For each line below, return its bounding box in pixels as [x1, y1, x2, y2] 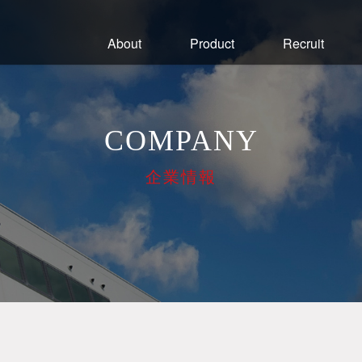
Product [190, 33, 234, 53]
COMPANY [103, 124, 259, 157]
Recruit [283, 33, 324, 53]
